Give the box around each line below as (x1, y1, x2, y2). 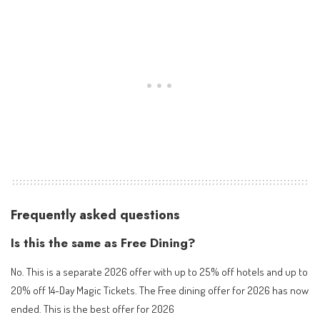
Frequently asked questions (11, 206, 180, 225)
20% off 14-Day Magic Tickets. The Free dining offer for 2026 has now (11, 283, 309, 298)
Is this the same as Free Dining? (11, 234, 196, 251)
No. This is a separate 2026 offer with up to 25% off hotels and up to (11, 264, 308, 279)
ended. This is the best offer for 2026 (11, 301, 174, 316)
